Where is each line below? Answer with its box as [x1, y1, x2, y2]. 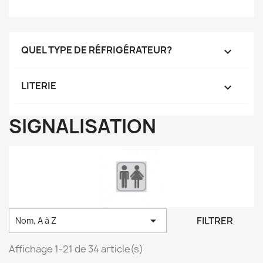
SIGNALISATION [9, 113, 156, 139]
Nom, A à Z [15, 214, 56, 226]
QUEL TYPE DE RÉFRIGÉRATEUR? [21, 43, 172, 56]
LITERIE [21, 79, 56, 92]
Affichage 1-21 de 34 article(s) [9, 242, 143, 256]
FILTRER [196, 214, 233, 228]
